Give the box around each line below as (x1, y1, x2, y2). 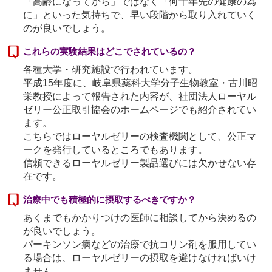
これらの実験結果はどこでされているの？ (23, 46, 197, 56)
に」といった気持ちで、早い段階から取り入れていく (23, 9, 257, 20)
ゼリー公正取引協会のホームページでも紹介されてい (23, 104, 257, 115)
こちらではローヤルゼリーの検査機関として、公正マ (23, 131, 257, 141)
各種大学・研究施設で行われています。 (23, 64, 199, 75)
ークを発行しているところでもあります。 (23, 144, 208, 155)
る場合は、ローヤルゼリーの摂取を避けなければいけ (23, 252, 257, 263)
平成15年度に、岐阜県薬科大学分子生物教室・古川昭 (23, 77, 258, 88)
